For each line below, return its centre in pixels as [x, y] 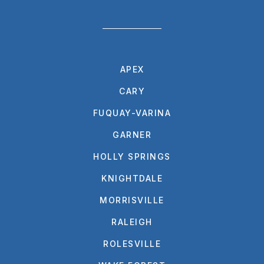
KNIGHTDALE [132, 178]
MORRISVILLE [132, 200]
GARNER [132, 134]
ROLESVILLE [132, 243]
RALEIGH [132, 222]
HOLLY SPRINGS [132, 156]
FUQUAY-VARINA [132, 113]
